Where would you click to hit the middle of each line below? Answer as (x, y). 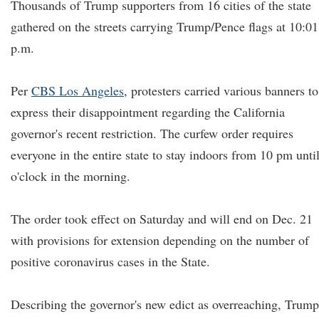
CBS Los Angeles (78, 90)
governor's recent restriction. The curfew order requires (152, 133)
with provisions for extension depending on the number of (160, 240)
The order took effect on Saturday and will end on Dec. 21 (162, 219)
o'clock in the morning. (70, 176)
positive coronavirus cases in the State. (110, 261)
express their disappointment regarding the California (148, 112)
